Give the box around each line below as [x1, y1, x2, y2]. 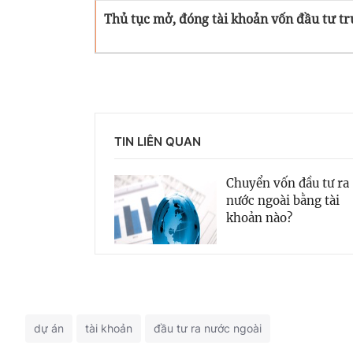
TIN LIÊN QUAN [114, 133, 201, 149]
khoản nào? [226, 210, 292, 225]
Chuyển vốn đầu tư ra [226, 175, 349, 191]
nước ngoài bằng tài [226, 192, 340, 208]
